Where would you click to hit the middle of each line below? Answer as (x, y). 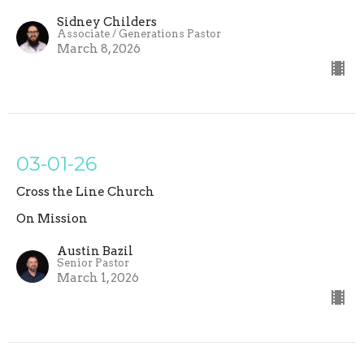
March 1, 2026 (98, 278)
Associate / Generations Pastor (139, 34)
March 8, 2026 (99, 49)
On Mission (52, 219)
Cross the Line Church (85, 192)
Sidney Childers (107, 22)
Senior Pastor (93, 263)
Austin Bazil (95, 251)
